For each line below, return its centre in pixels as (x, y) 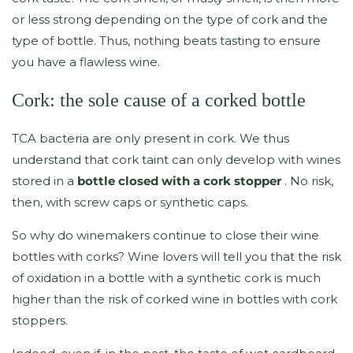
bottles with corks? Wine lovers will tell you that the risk (176, 257)
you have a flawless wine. (86, 61)
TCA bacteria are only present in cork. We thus (150, 139)
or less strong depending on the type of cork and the (170, 19)
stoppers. (40, 321)
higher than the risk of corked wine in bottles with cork (175, 299)
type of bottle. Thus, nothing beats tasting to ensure (166, 40)
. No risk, (307, 181)
